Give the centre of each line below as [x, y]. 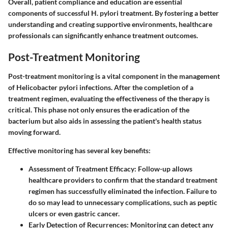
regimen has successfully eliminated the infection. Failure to [123, 191]
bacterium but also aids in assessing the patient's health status [105, 121]
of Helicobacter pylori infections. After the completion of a [101, 87]
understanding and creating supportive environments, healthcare [110, 24]
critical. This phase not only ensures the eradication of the [99, 109]
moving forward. [34, 132]
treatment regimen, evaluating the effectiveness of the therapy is [109, 98]
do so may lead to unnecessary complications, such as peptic [123, 202]
